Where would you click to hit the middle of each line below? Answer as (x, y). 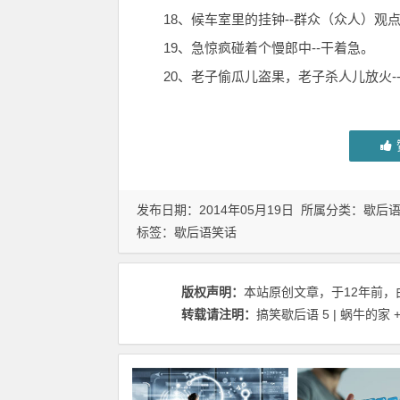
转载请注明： (219, 314)
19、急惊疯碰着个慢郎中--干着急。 (269, 48)
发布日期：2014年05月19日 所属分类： (250, 210)
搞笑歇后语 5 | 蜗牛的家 (323, 314)
